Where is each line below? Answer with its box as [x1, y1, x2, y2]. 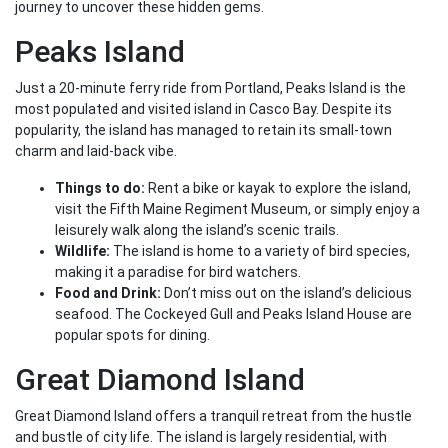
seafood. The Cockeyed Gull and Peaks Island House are [55, 306, 412, 323]
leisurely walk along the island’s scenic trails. [55, 222, 339, 239]
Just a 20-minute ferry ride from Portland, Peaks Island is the [15, 80, 406, 97]
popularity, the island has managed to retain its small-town [15, 122, 392, 139]
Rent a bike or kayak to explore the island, [145, 180, 411, 197]
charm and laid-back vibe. [15, 143, 177, 160]
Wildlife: [55, 243, 110, 260]
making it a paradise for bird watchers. [55, 264, 301, 281]
